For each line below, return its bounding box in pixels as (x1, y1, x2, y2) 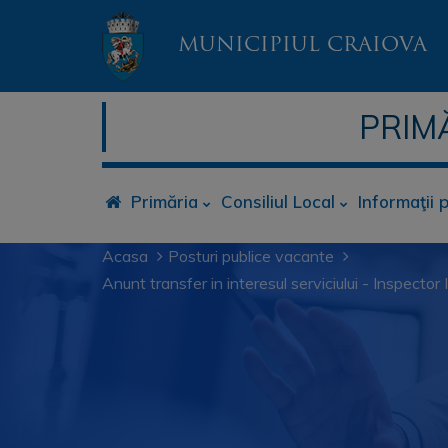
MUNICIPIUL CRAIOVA (178, 35, 427, 56)
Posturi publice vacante (168, 246, 334, 266)
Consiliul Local (221, 191, 335, 212)
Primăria (131, 191, 198, 212)
